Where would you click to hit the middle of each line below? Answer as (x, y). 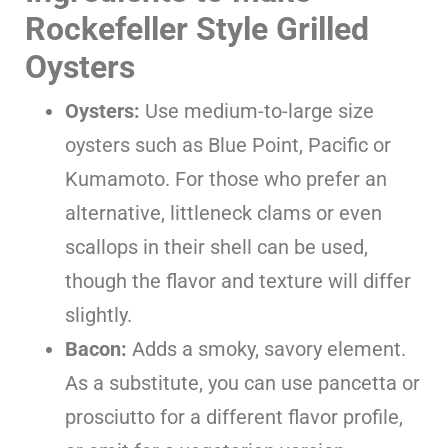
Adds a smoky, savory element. (266, 348)
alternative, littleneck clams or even (223, 212)
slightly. (98, 314)
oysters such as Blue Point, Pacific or (228, 144)
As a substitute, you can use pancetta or (242, 382)
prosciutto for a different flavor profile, (234, 416)
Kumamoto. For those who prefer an (226, 178)
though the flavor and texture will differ (238, 280)
